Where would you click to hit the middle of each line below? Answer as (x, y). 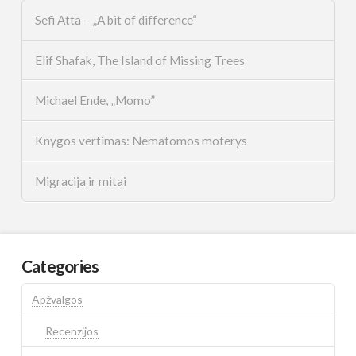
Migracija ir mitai (80, 182)
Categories (60, 266)
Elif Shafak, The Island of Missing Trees (139, 60)
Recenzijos (72, 331)
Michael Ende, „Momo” (95, 101)
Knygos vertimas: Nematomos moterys (141, 141)
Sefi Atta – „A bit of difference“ (116, 19)
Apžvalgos (57, 299)
